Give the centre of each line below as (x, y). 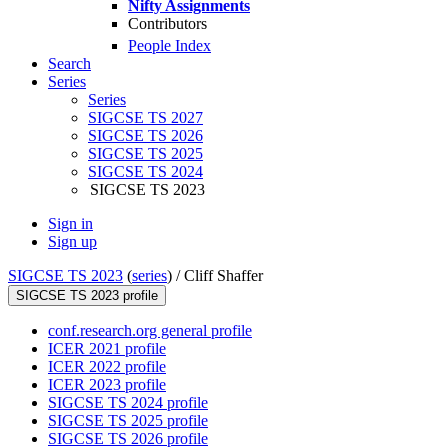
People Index (169, 46)
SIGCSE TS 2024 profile (128, 403)
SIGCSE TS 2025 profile (128, 421)
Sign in (70, 224)
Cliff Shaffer (223, 276)
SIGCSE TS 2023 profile (87, 296)
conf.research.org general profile (150, 331)
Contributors (167, 23)
